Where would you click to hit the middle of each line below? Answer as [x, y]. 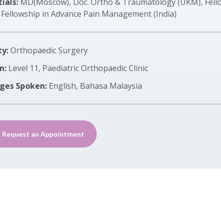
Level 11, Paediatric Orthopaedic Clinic [78, 68]
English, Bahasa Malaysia [95, 86]
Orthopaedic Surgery [49, 50]
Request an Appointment [43, 134]
